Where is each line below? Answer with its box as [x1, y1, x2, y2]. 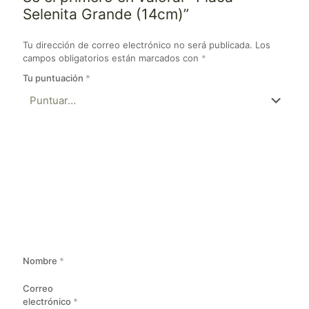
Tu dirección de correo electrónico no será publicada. [23, 39, 252, 51]
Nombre [23, 255, 59, 266]
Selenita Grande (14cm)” [23, 6, 189, 23]
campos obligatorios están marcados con [23, 52, 201, 64]
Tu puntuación [23, 72, 86, 84]
